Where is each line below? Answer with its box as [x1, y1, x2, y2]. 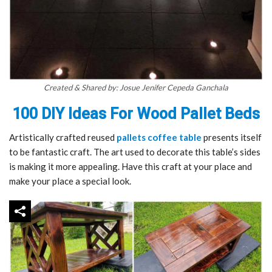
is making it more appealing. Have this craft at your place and [9, 161, 252, 172]
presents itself [202, 132, 262, 143]
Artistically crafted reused [9, 132, 117, 143]
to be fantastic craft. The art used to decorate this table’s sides [9, 146, 260, 158]
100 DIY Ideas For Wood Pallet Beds [12, 105, 260, 123]
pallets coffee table [117, 132, 202, 143]
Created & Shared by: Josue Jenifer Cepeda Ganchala [44, 83, 228, 93]
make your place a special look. [9, 175, 131, 187]
